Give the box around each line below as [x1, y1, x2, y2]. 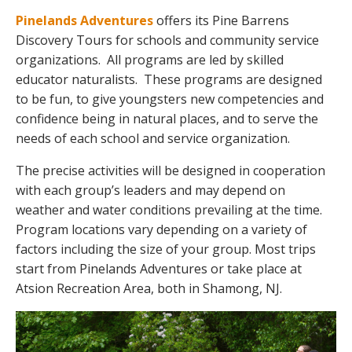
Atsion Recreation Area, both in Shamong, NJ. [16, 280, 282, 297]
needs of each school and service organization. [16, 130, 290, 147]
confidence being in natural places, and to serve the [16, 110, 318, 127]
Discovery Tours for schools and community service [16, 31, 319, 49]
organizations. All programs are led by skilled [16, 51, 284, 68]
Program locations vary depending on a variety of [16, 221, 307, 238]
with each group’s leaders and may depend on [16, 181, 285, 199]
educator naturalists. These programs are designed [16, 71, 322, 88]
